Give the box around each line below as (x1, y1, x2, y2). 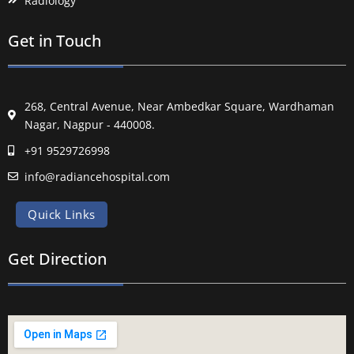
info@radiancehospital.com (24, 168, 171, 184)
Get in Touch (8, 29, 101, 51)
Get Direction (8, 247, 107, 269)
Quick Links (28, 205, 96, 222)
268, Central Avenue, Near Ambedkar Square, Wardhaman (24, 98, 335, 114)
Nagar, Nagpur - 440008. (24, 116, 156, 132)
